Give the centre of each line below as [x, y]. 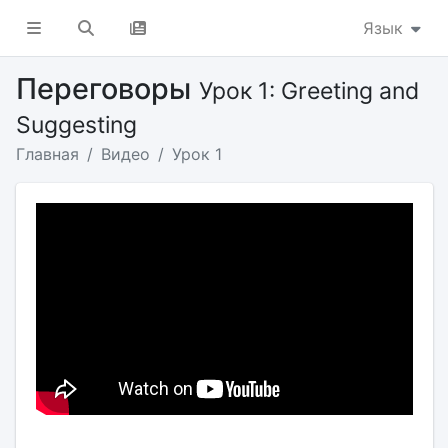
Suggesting [76, 125]
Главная [47, 154]
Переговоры [107, 88]
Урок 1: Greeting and [308, 91]
